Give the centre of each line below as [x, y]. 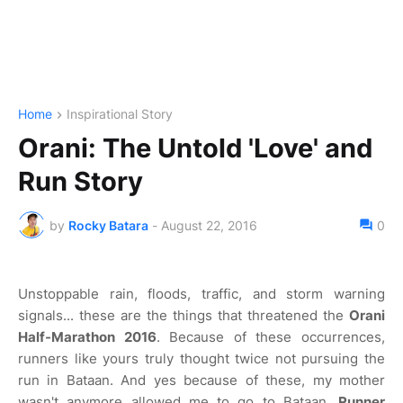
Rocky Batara [108, 225]
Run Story [81, 182]
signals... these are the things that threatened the [184, 316]
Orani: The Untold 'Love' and [195, 148]
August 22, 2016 [209, 225]
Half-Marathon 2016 [87, 337]
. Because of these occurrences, [271, 337]
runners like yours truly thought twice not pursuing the [201, 359]
